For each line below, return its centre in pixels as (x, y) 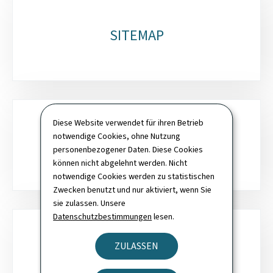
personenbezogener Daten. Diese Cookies (128, 150)
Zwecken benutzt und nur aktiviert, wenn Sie (133, 190)
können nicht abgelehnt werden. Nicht (120, 163)
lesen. (163, 217)
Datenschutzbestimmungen (103, 217)
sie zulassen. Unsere (90, 203)
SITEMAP (136, 35)
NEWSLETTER (136, 254)
